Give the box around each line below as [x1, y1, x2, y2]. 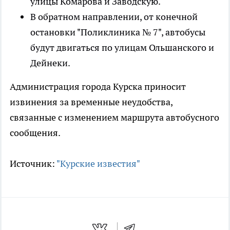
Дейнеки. [30, 57, 70, 69]
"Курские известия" [56, 158, 140, 170]
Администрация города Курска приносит [10, 81, 186, 93]
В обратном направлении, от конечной [30, 11, 198, 23]
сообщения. [10, 127, 61, 139]
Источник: [10, 158, 56, 170]
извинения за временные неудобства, [10, 96, 172, 108]
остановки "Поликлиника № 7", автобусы [30, 26, 205, 39]
